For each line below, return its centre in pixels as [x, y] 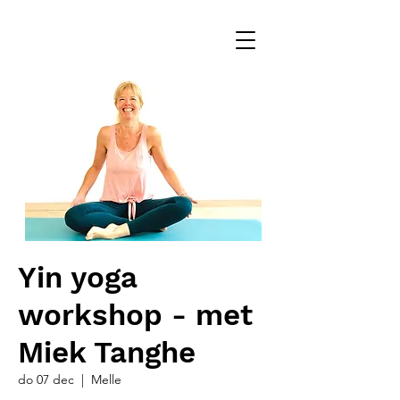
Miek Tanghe [107, 352]
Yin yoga [78, 277]
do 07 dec [46, 379]
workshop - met [135, 315]
